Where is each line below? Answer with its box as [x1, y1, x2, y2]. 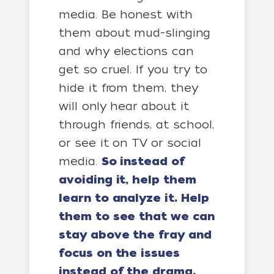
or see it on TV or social [59, 136, 201, 149]
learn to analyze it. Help [59, 191, 209, 205]
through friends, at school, [59, 118, 214, 131]
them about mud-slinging [59, 26, 210, 39]
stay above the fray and [59, 228, 212, 242]
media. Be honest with [59, 8, 193, 21]
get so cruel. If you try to [59, 63, 207, 76]
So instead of [101, 155, 185, 168]
